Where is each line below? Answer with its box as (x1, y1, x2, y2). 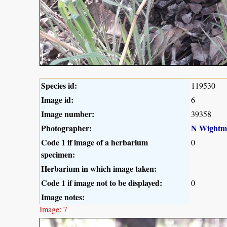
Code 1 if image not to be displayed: (41, 176, 162, 188)
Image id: (41, 93, 73, 105)
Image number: (41, 107, 94, 120)
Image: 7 (40, 203, 67, 214)
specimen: (41, 148, 75, 160)
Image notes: (41, 191, 85, 203)
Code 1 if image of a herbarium (41, 136, 148, 148)
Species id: (41, 79, 77, 91)
